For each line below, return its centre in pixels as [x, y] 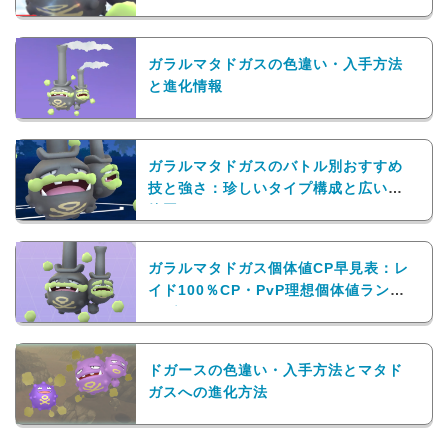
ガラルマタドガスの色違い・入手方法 [275, 65]
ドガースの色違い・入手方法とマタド [275, 371]
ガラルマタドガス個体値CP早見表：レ [278, 269]
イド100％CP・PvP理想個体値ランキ [276, 291]
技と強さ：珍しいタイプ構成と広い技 [275, 189]
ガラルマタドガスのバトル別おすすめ [275, 167]
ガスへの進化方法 [208, 393]
